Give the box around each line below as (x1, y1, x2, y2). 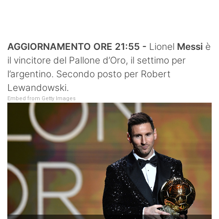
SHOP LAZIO (8, 4, 64, 16)
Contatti (8, 25, 44, 37)
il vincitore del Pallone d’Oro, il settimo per (7, 54, 186, 66)
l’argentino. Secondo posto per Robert (7, 68, 171, 80)
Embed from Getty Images (7, 95, 76, 102)
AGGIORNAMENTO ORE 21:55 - (7, 41, 147, 52)
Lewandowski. (7, 82, 69, 93)
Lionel (147, 41, 177, 52)
